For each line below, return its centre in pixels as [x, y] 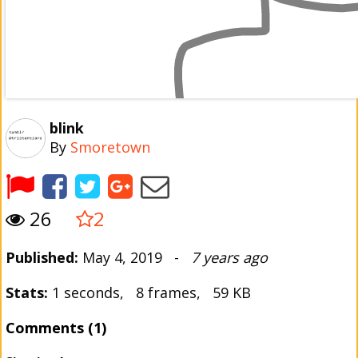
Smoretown [110, 147]
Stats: [27, 292]
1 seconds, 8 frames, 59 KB [149, 292]
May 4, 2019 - [135, 257]
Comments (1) [56, 328]
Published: [42, 257]
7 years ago [229, 257]
